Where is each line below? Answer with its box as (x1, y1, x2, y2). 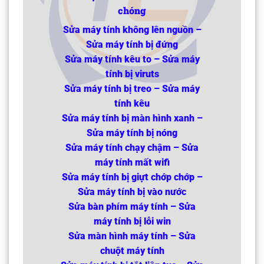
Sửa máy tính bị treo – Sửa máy (64, 82, 200, 94)
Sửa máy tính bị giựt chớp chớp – (61, 171, 203, 183)
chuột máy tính (100, 245, 164, 256)
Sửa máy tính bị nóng (87, 127, 177, 138)
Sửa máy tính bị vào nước (78, 186, 186, 197)
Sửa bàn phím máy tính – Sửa (68, 200, 196, 212)
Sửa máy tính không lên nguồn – (62, 24, 202, 35)
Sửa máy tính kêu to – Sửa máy (64, 53, 200, 65)
